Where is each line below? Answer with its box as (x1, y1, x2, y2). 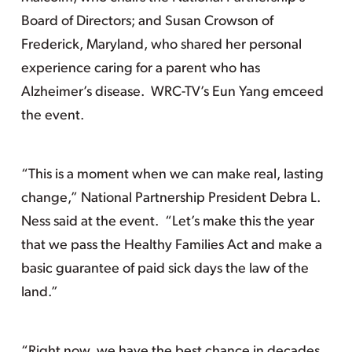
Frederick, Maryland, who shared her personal (20, 38, 302, 53)
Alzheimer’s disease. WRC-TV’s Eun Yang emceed (20, 85, 324, 100)
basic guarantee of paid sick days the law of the (20, 262, 309, 277)
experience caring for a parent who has (20, 61, 260, 76)
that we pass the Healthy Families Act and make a (20, 238, 322, 253)
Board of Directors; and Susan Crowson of (20, 14, 273, 29)
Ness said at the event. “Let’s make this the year (20, 214, 314, 229)
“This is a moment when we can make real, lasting (20, 167, 324, 182)
